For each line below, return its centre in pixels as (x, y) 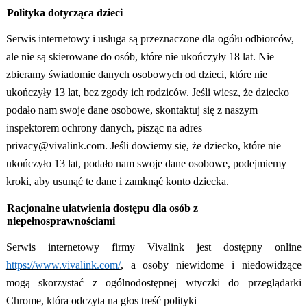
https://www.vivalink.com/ (63, 265)
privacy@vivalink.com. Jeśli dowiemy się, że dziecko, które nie (143, 146)
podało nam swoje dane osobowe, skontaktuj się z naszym (132, 110)
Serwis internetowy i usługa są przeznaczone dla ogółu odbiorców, (150, 39)
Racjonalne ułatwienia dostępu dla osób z (102, 208)
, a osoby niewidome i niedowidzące (211, 265)
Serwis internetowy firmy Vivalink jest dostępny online (153, 247)
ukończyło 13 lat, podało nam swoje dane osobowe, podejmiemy (146, 164)
